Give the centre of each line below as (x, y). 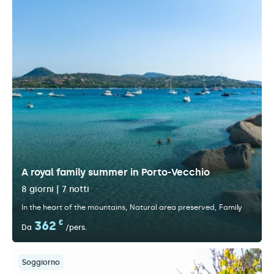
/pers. (76, 228)
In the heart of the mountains (73, 207)
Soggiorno (41, 262)
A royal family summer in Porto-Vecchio (116, 172)
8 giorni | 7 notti (55, 189)
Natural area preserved (172, 207)
